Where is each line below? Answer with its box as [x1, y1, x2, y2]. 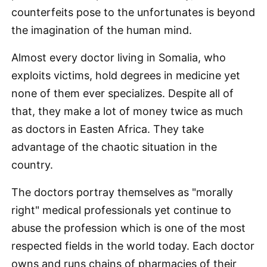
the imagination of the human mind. [11, 24, 192, 36]
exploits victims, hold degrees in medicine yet [11, 69, 240, 82]
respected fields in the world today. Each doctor [11, 240, 254, 252]
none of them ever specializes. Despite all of [11, 87, 234, 100]
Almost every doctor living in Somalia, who [11, 51, 226, 64]
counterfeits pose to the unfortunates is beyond [11, 6, 255, 18]
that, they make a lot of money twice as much [11, 105, 243, 117]
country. [11, 159, 53, 171]
